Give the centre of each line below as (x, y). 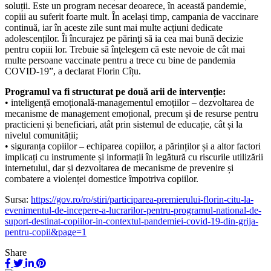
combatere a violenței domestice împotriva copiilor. (102, 178)
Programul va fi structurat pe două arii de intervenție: (115, 91)
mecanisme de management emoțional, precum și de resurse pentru (132, 113)
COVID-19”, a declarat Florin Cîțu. (73, 71)
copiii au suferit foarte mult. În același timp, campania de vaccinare (132, 16)
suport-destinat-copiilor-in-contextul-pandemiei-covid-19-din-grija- (132, 221)
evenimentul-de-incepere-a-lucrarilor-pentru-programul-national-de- (133, 210)
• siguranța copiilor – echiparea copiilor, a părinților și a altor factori (133, 146)
